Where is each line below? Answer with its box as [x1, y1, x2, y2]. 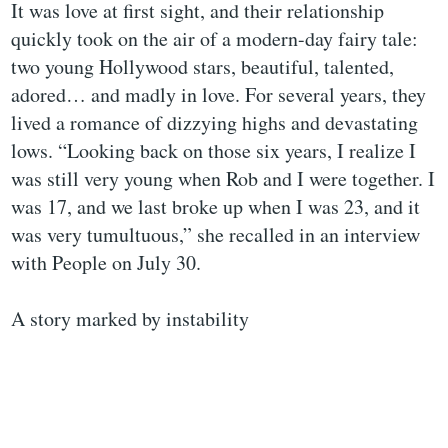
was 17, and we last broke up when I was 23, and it [11, 193, 421, 220]
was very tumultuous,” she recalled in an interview [11, 221, 421, 248]
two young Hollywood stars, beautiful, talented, [11, 53, 395, 80]
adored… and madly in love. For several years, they [11, 81, 427, 108]
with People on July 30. [11, 249, 202, 276]
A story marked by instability [11, 305, 250, 332]
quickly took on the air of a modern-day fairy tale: [11, 25, 419, 52]
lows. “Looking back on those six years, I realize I [11, 137, 417, 164]
